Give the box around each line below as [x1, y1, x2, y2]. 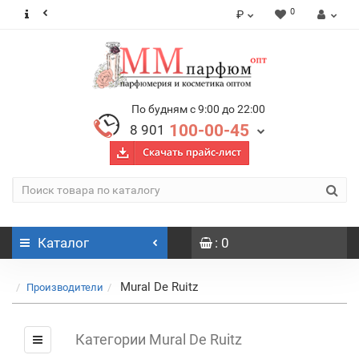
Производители [26, 281, 103, 293]
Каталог [38, 235, 89, 251]
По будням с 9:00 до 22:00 [131, 103, 265, 115]
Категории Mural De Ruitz [75, 331, 242, 348]
